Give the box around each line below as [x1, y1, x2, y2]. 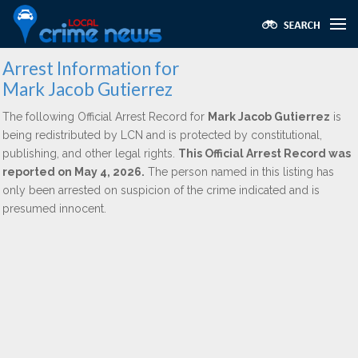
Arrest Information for [2, 58, 179, 79]
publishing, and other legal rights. [2, 147, 178, 160]
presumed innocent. [2, 202, 106, 215]
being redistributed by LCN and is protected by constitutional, [2, 129, 322, 141]
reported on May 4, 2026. [2, 165, 145, 178]
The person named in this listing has [145, 165, 334, 178]
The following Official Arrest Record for [2, 110, 208, 123]
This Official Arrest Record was [178, 147, 351, 160]
